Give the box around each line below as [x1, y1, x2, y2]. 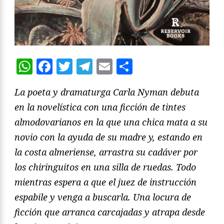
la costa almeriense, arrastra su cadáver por [14, 146, 197, 158]
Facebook [52, 55, 125, 77]
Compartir [132, 55, 213, 77]
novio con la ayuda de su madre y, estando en [14, 131, 202, 143]
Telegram [92, 55, 165, 77]
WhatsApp [32, 55, 114, 77]
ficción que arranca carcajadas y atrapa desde [14, 206, 205, 218]
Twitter [72, 55, 131, 77]
